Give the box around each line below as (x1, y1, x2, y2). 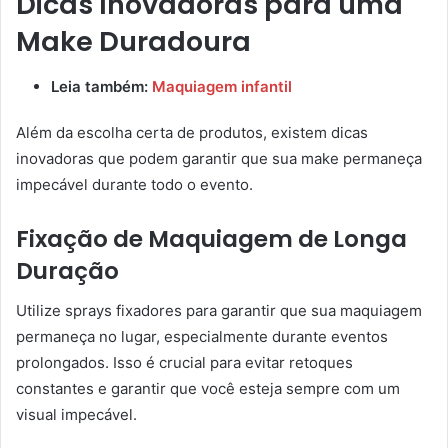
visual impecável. (16, 405, 137, 425)
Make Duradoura (16, 23, 251, 61)
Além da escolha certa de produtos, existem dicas (16, 122, 368, 142)
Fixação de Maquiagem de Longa (16, 222, 407, 255)
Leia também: (51, 76, 152, 96)
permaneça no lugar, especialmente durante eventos (16, 327, 388, 347)
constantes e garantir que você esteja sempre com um (16, 379, 400, 399)
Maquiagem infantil (152, 76, 292, 96)
